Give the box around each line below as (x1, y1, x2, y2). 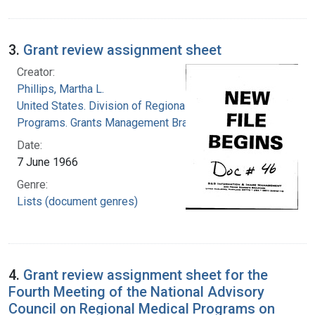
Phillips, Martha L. (17, 82, 104, 96)
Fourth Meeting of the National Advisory (8, 283, 264, 300)
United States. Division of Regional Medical (17, 98, 230, 112)
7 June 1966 (17, 155, 78, 169)
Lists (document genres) (17, 194, 138, 208)
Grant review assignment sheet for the (23, 266, 268, 283)
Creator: (17, 65, 55, 79)
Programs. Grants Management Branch (17, 115, 205, 129)
